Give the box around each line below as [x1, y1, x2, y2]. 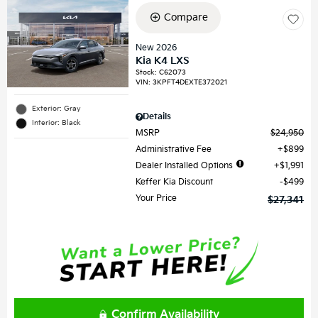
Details [143, 111, 172, 122]
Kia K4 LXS [136, 54, 190, 67]
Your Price [136, 192, 177, 204]
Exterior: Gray [32, 104, 81, 113]
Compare [163, 11, 208, 23]
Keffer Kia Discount [136, 176, 214, 187]
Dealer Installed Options [136, 160, 234, 171]
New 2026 [136, 42, 177, 53]
